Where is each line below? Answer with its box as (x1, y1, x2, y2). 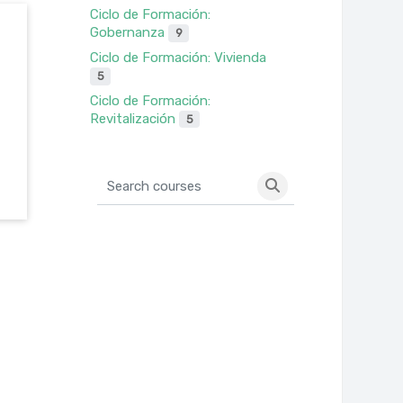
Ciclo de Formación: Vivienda (90, 49, 267, 66)
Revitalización (90, 110, 180, 127)
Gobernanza (90, 24, 169, 41)
